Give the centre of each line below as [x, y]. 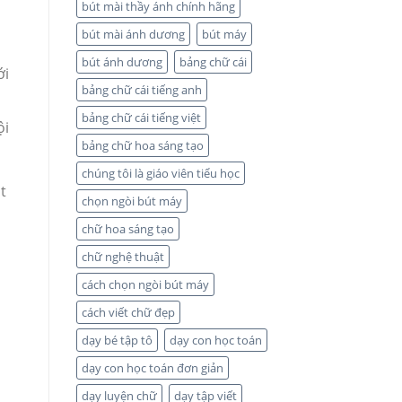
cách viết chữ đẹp [128, 313]
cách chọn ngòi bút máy [145, 285]
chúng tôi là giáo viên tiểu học [160, 174]
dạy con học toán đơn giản [152, 368]
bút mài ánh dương [133, 35]
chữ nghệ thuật [122, 257]
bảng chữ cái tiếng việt [141, 118]
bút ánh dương [122, 62]
